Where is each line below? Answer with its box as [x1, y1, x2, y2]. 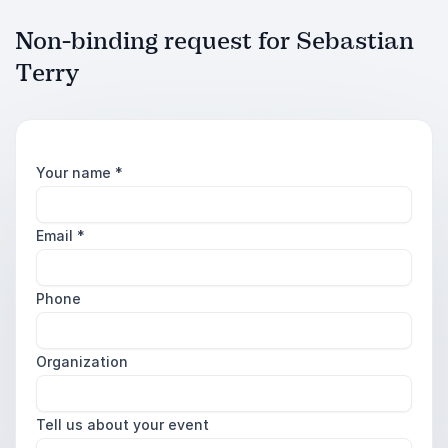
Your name [36, 164, 115, 181]
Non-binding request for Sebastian [15, 26, 414, 56]
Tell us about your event [36, 416, 209, 433]
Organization [36, 353, 128, 370]
